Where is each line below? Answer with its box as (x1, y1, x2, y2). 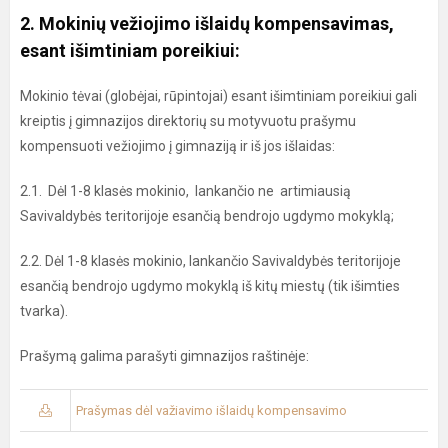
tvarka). (20, 303, 77, 320)
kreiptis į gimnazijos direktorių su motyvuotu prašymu (20, 113, 356, 130)
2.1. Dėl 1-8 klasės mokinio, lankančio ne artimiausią (20, 183, 351, 200)
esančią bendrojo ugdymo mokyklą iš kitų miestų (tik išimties (20, 278, 400, 295)
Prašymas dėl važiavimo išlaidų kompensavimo (76, 403, 347, 419)
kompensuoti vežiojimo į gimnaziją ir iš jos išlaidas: (20, 138, 338, 155)
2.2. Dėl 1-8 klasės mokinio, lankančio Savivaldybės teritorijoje (20, 253, 401, 270)
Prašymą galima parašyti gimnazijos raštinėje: (20, 348, 309, 365)
